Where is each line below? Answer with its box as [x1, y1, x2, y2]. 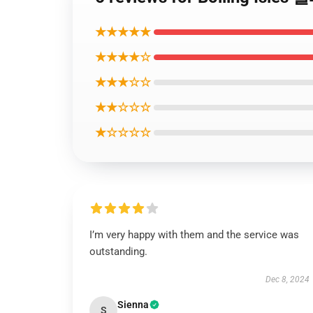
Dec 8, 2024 [265, 275, 310, 284]
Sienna [117, 299, 149, 310]
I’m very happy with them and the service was [89, 228, 299, 241]
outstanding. [89, 245, 147, 258]
